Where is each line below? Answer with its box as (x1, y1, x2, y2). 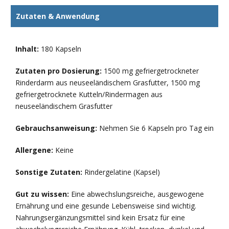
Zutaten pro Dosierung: (15, 65, 104, 76)
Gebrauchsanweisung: (15, 123, 99, 133)
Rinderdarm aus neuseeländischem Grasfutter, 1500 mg (15, 77, 200, 87)
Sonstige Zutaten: (15, 167, 84, 177)
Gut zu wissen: (15, 189, 71, 199)
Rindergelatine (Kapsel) (84, 167, 160, 177)
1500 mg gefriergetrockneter (104, 65, 199, 76)
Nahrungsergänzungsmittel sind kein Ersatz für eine (15, 212, 185, 222)
